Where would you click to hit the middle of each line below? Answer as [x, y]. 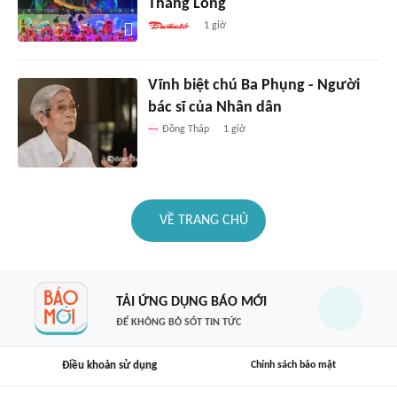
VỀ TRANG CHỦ [204, 220]
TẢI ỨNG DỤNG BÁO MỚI [191, 302]
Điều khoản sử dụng [109, 365]
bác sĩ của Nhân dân [214, 107]
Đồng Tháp [185, 129]
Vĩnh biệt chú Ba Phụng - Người [253, 85]
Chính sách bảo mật [293, 365]
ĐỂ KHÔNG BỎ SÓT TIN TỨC [178, 323]
